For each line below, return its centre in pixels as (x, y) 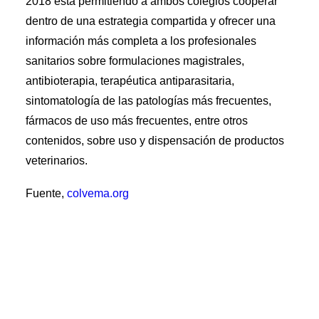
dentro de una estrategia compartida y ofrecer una (151, 21)
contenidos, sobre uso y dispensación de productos (155, 141)
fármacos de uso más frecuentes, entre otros (137, 121)
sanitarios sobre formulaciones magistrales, (135, 61)
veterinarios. (57, 161)
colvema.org (98, 193)
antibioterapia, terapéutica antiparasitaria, (130, 81)
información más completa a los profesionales (141, 41)
